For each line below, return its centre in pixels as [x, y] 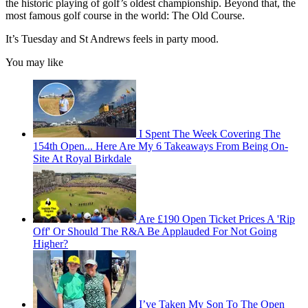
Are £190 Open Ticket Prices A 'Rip [217, 219]
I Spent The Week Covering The [210, 134]
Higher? [51, 244]
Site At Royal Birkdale [82, 159]
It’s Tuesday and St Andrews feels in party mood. [112, 39]
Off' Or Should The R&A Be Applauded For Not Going [155, 232]
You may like [34, 63]
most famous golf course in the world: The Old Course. [125, 16]
